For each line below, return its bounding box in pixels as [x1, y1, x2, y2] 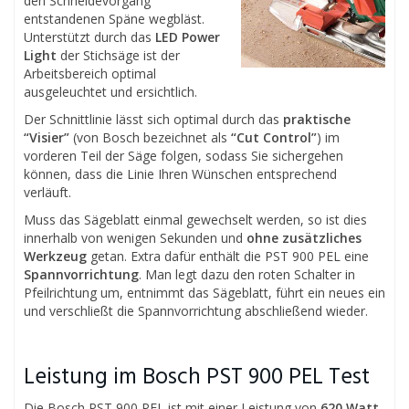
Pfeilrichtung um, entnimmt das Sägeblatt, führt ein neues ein [24, 283, 385, 301]
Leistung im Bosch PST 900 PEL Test [24, 359, 370, 395]
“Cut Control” [231, 128, 317, 146]
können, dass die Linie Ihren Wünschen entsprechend [24, 164, 337, 183]
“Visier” [24, 128, 69, 146]
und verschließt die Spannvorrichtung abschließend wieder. [24, 301, 368, 320]
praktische [283, 110, 351, 128]
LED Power [155, 27, 220, 46]
